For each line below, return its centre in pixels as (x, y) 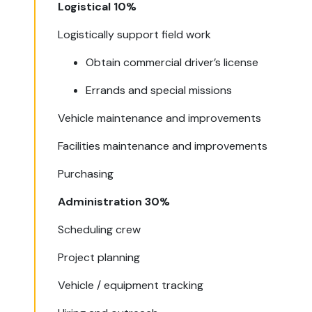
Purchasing (86, 174)
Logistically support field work (135, 34)
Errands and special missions (159, 90)
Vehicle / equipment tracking (131, 285)
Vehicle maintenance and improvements (160, 118)
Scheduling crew (100, 229)
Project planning (99, 257)
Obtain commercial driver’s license (172, 62)
